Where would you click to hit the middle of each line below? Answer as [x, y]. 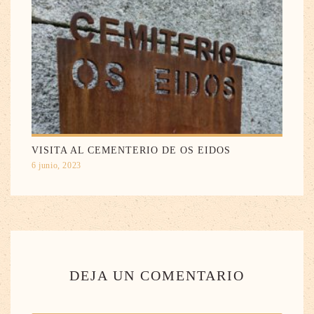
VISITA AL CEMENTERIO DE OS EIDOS [131, 150]
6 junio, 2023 [56, 165]
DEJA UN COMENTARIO [157, 275]
